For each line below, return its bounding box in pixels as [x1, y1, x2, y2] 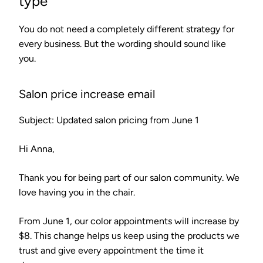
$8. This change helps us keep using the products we [19, 230, 240, 241]
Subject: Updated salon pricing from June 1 [19, 114, 199, 126]
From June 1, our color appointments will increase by [19, 215, 239, 227]
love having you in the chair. [19, 186, 135, 198]
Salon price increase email [19, 86, 155, 101]
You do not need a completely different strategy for [19, 23, 234, 35]
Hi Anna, [19, 143, 55, 154]
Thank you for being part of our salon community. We [19, 171, 240, 183]
